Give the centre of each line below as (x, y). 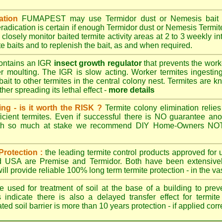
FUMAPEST (44, 19)
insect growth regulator (98, 63)
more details (132, 90)
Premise (55, 161)
